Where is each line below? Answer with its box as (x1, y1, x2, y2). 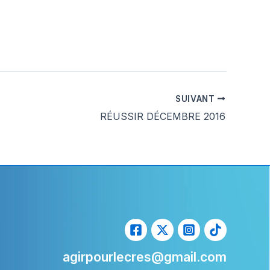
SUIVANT (175, 93, 218, 104)
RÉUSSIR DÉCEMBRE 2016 (100, 110, 225, 122)
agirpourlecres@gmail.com (63, 250, 227, 265)
